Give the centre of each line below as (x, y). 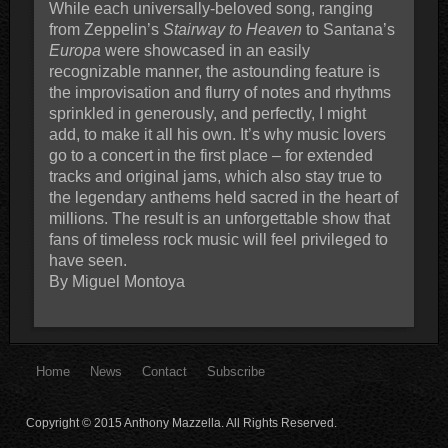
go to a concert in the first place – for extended (210, 155)
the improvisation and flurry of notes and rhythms (219, 92)
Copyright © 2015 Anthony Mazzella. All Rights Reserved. (182, 422)
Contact (165, 371)
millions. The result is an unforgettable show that (219, 218)
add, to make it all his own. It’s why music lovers (217, 134)
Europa (74, 50)
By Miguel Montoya (116, 281)
